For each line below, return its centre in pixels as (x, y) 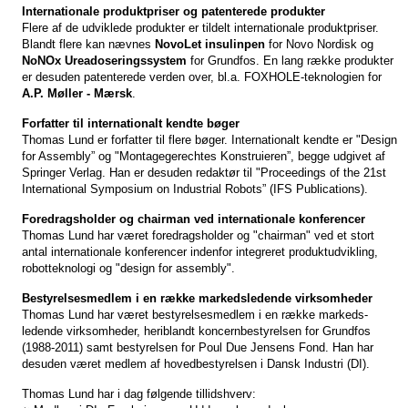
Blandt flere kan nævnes (88, 44)
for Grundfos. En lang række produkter (290, 61)
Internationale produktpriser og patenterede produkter (173, 11)
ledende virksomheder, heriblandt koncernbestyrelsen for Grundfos (196, 331)
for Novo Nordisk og (319, 44)
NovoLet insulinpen (210, 44)
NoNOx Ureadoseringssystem (104, 61)
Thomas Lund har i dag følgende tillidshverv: (139, 394)
